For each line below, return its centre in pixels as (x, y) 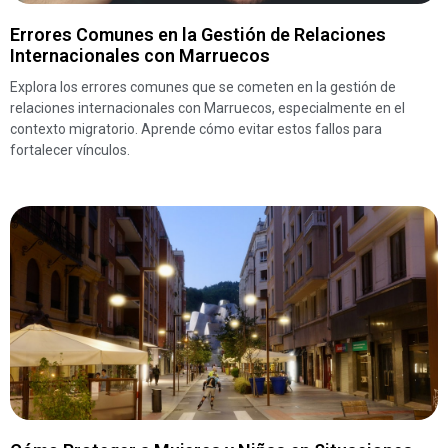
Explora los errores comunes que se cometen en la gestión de (203, 86)
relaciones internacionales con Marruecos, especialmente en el (207, 107)
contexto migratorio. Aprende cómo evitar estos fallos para (196, 128)
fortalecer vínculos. (70, 149)
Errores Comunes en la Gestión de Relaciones (198, 34)
